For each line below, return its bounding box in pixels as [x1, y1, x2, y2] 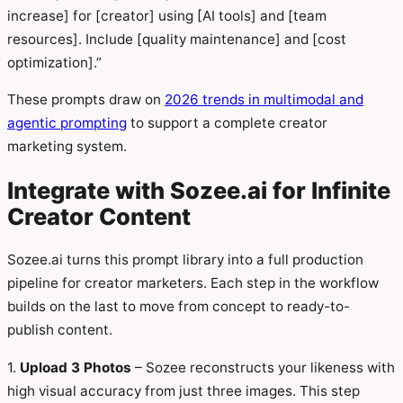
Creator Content [7, 202, 191, 231]
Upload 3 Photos [20, 358, 131, 376]
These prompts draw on [7, 90, 165, 108]
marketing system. [7, 137, 127, 155]
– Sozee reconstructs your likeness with [131, 358, 395, 376]
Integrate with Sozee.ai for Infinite [7, 176, 390, 205]
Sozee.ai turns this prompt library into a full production [7, 251, 363, 269]
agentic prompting [7, 113, 127, 131]
